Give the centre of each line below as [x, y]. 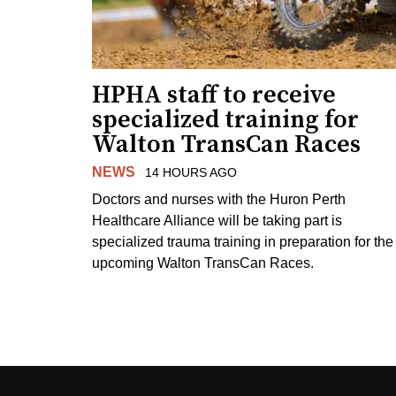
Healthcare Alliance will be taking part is [217, 220]
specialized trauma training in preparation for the [243, 241]
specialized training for [225, 120]
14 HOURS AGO [190, 173]
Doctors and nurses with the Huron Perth [219, 199]
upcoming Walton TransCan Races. [203, 263]
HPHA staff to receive [214, 95]
